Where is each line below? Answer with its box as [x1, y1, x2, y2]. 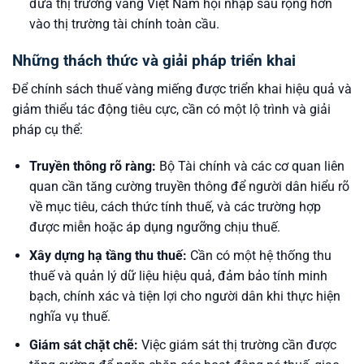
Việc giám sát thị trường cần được [137, 336, 336, 353]
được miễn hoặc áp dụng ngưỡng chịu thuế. [28, 219, 280, 236]
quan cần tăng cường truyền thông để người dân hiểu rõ [28, 179, 349, 195]
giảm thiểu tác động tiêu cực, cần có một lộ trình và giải [12, 101, 331, 117]
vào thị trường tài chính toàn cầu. [28, 16, 219, 32]
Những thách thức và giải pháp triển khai [12, 51, 296, 71]
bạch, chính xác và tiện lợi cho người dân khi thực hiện [28, 288, 340, 305]
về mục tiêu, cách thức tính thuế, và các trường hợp [28, 199, 321, 215]
